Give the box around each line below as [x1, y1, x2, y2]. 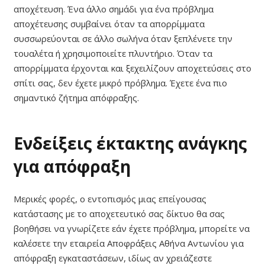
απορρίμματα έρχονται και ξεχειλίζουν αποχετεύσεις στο [13, 62, 251, 75]
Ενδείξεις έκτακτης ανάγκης [13, 132, 247, 155]
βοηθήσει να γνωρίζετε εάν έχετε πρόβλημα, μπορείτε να [13, 222, 250, 234]
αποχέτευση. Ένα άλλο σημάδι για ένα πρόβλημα [13, 3, 214, 15]
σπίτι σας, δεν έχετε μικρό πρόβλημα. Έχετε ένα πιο [13, 77, 227, 89]
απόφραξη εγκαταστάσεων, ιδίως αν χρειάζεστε [13, 251, 212, 264]
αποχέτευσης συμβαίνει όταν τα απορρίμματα [13, 18, 205, 30]
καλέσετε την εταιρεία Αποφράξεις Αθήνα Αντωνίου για [13, 237, 244, 249]
